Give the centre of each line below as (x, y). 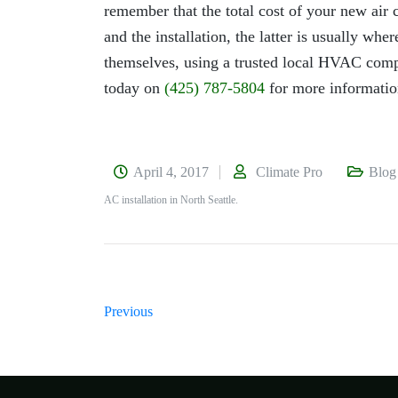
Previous (128, 311)
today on (134, 88)
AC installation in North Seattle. (171, 199)
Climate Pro (289, 171)
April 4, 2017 (171, 171)
